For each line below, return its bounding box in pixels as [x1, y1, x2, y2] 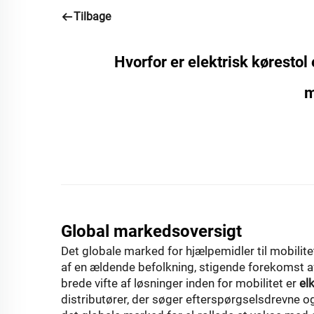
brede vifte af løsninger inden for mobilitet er [61, 276, 299, 290]
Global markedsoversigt [61, 221, 242, 241]
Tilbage [74, 9, 111, 23]
